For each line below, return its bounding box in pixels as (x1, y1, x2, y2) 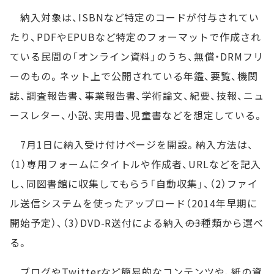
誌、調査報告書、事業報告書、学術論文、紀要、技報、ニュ (10, 88, 264, 103)
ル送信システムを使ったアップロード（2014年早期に (10, 196, 257, 211)
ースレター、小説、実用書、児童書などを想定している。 (10, 108, 264, 123)
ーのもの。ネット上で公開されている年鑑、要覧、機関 (10, 68, 258, 84)
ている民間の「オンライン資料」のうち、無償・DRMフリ (10, 49, 264, 64)
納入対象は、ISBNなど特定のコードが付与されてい (10, 10, 259, 25)
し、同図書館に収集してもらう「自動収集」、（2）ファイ (10, 176, 258, 191)
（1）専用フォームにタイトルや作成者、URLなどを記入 (10, 157, 261, 172)
